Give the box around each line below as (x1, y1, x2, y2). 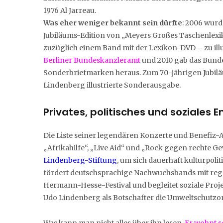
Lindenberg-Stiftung (43, 155, 117, 165)
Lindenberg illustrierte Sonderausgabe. (43, 80, 181, 90)
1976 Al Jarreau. (43, 5, 96, 15)
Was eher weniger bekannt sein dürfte (43, 18, 182, 27)
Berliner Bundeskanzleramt (43, 55, 140, 65)
